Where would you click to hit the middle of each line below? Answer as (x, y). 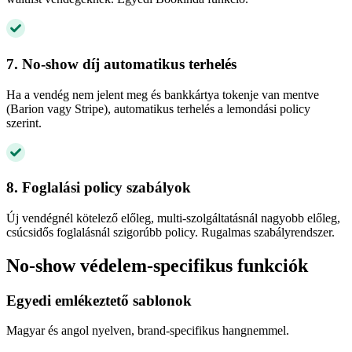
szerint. (24, 123)
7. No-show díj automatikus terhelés (121, 64)
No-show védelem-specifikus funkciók (157, 265)
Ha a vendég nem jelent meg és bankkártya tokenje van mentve (163, 94)
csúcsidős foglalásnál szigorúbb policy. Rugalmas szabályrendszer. (170, 232)
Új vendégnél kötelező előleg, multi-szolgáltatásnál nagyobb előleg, (173, 218)
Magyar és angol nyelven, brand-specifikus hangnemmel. (148, 331)
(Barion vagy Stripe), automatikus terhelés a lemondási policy (158, 108)
